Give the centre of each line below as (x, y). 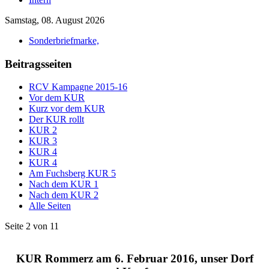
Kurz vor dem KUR (67, 109)
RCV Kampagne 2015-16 (78, 87)
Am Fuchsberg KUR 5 (72, 174)
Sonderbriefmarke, (64, 41)
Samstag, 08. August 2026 (55, 20)
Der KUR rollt (56, 119)
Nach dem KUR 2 (64, 195)
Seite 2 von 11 (32, 226)
